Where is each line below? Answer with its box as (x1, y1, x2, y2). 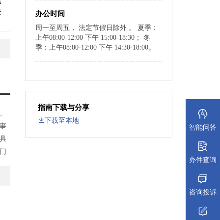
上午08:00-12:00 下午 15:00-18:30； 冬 (35, 34, 150, 41)
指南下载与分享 (38, 104, 89, 111)
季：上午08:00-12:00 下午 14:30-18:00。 (35, 44, 155, 51)
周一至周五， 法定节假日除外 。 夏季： (35, 24, 158, 31)
